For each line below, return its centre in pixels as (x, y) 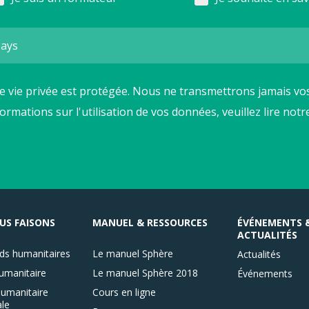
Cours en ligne (124, 292)
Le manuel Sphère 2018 (145, 272)
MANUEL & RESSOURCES (150, 222)
